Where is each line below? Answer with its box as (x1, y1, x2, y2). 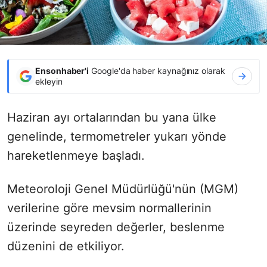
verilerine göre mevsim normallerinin (7, 200, 212, 215)
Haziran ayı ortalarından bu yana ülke (7, 110, 216, 125)
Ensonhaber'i (35, 65, 89, 76)
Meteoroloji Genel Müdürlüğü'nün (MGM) (7, 181, 238, 196)
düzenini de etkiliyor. (7, 238, 125, 253)
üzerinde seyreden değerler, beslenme (7, 219, 225, 234)
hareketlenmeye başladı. (7, 148, 145, 163)
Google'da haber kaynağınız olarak (89, 65, 225, 76)
